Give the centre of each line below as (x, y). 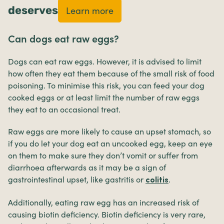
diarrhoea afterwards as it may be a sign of (87, 168)
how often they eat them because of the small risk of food (111, 74)
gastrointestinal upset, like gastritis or (76, 180)
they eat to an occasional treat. (64, 110)
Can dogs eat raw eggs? (63, 39)
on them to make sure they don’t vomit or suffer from (103, 156)
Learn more (90, 10)
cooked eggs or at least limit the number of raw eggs (104, 98)
